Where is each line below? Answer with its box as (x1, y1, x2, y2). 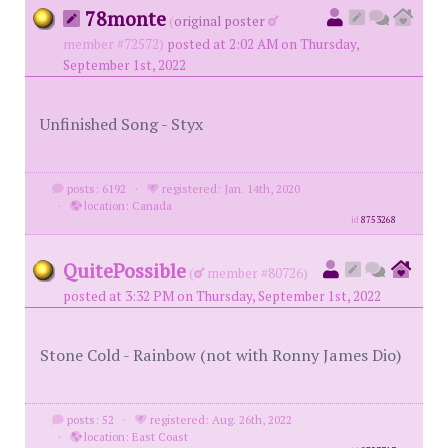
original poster (174, 12, 265, 30)
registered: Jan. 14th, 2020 (158, 181, 300, 196)
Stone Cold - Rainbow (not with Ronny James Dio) (40, 344, 402, 366)
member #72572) (63, 35, 164, 53)
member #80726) (204, 264, 308, 282)
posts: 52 (63, 412, 114, 427)
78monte (80, 5, 166, 32)
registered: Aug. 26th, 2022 (146, 412, 292, 427)
